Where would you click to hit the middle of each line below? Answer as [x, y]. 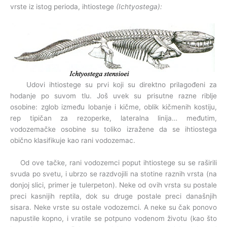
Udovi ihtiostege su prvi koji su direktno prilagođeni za [113, 85]
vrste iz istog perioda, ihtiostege [63, 7]
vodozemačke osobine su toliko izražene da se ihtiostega [113, 129]
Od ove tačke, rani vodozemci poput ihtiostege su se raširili [113, 163]
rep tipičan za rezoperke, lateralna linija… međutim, [113, 118]
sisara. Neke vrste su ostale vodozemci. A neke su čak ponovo [113, 207]
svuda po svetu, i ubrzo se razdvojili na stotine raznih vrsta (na [113, 174]
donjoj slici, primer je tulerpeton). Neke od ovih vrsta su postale [113, 185]
